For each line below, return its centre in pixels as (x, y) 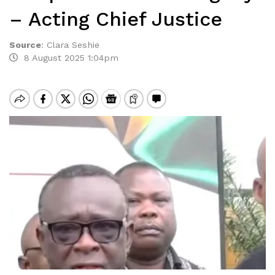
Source (25, 45)
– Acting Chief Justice (116, 19)
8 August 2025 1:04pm (68, 58)
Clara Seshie (73, 45)
